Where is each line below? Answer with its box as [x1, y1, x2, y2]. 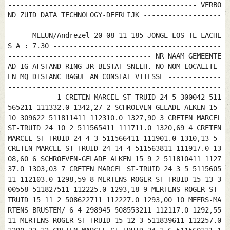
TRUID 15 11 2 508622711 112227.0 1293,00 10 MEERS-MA [8, 196, 221, 204]
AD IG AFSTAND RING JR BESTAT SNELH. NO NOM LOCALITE [8, 62, 217, 71]
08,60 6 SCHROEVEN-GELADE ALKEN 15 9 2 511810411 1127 [8, 155, 221, 163]
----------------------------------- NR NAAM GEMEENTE [8, 52, 221, 61]
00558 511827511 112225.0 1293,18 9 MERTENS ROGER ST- [8, 185, 221, 194]
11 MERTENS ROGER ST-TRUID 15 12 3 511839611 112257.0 [8, 216, 221, 225]
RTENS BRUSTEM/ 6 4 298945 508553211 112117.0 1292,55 [8, 206, 221, 215]
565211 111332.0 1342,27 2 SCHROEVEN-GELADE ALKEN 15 [8, 103, 217, 112]
